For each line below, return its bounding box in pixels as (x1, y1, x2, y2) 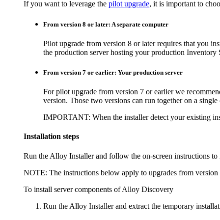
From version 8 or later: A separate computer (43, 20, 168, 28)
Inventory (187, 48, 217, 56)
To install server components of (24, 185, 122, 193)
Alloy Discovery (122, 185, 173, 193)
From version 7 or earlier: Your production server (43, 68, 183, 76)
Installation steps (24, 132, 79, 141)
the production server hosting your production (43, 48, 187, 56)
